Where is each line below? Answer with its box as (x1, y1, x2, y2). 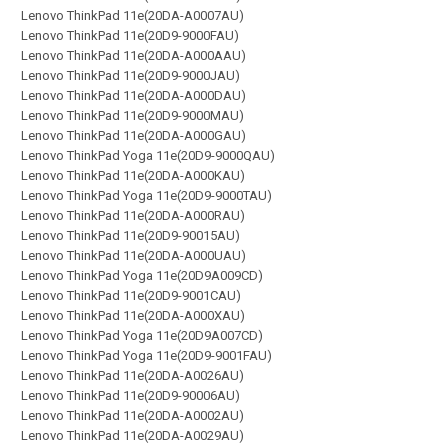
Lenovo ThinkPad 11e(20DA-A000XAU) (21, 308, 245, 323)
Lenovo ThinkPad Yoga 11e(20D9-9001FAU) (21, 348, 272, 363)
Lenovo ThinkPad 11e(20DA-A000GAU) (21, 128, 246, 143)
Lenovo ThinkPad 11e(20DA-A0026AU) (21, 368, 244, 383)
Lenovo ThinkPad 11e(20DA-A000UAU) (21, 248, 246, 263)
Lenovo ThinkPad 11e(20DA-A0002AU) (21, 408, 244, 423)
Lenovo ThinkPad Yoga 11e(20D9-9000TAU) (21, 188, 272, 203)
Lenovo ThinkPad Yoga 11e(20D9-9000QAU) (21, 148, 275, 163)
